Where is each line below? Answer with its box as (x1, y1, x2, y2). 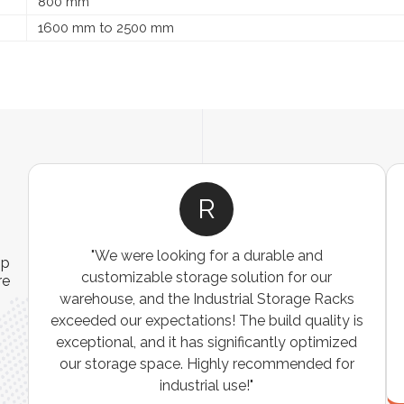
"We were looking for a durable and (90, 246, 323, 264)
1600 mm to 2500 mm (34, 19, 174, 36)
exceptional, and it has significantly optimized (56, 333, 358, 351)
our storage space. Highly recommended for (59, 354, 354, 372)
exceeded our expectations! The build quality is (50, 311, 363, 329)
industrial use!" (160, 376, 254, 394)
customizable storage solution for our (81, 268, 333, 286)
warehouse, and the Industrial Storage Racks (59, 289, 354, 308)
